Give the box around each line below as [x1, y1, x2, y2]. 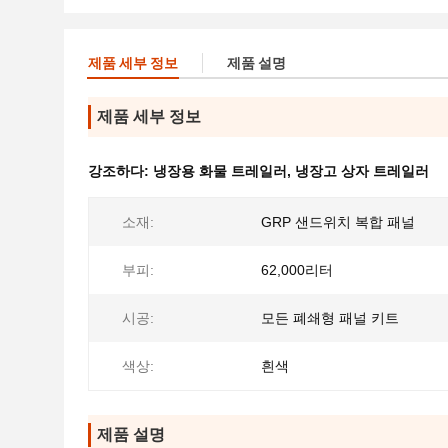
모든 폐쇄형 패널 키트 [261, 310, 399, 326]
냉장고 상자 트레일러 [295, 163, 429, 179]
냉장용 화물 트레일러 [153, 163, 287, 179]
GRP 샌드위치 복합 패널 [261, 214, 415, 230]
